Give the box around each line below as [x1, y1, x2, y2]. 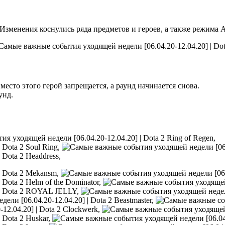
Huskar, [24, 214, 52, 222]
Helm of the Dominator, [24, 178, 103, 186]
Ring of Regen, [165, 134, 217, 142]
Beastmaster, [112, 196, 156, 204]
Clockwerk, [61, 205, 102, 213]
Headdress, [24, 152, 63, 160]
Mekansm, [24, 169, 61, 177]
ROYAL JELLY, [24, 187, 81, 195]
